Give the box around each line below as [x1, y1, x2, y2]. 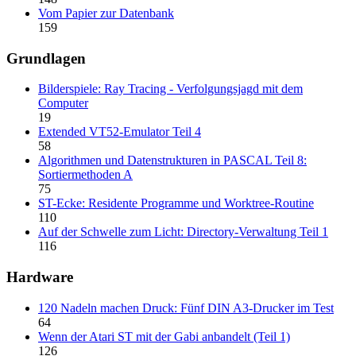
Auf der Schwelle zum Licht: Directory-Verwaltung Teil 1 [38, 225, 328, 239]
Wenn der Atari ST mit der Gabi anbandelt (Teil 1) [38, 329, 290, 343]
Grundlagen [6, 49, 86, 67]
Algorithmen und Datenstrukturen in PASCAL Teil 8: [38, 153, 307, 168]
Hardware [6, 269, 73, 286]
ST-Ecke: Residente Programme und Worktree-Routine [38, 196, 314, 211]
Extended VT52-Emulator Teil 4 [38, 125, 201, 139]
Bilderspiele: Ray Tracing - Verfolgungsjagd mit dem [38, 82, 303, 96]
